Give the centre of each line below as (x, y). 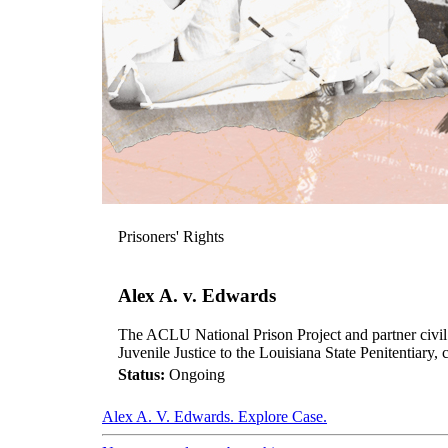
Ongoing (195, 374)
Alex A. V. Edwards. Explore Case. (214, 416)
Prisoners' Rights (171, 237)
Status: (141, 374)
